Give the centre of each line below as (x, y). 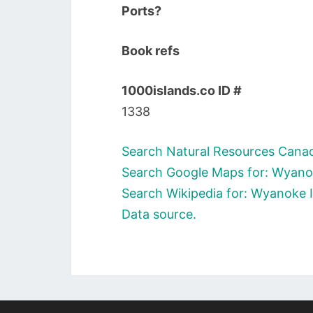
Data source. (159, 214)
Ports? (141, 11)
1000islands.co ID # (182, 90)
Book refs (151, 51)
